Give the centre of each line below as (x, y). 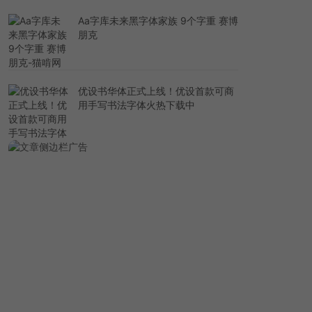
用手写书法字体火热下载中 (136, 104)
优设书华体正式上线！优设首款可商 (156, 91)
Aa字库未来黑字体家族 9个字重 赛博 (158, 20)
